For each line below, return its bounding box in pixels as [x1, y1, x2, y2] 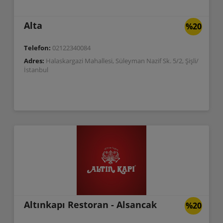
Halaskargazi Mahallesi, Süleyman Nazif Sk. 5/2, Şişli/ [45, 56, 199, 65]
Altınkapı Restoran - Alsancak [23, 199, 157, 211]
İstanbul [23, 65, 48, 74]
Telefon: [23, 43, 52, 52]
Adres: [23, 56, 46, 65]
